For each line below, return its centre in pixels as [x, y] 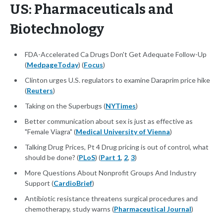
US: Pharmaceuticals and [92, 10]
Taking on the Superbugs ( [65, 106]
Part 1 [111, 158]
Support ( [39, 183]
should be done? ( [52, 158]
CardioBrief [73, 183]
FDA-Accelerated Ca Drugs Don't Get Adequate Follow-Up [116, 55]
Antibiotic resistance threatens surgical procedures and [111, 199]
